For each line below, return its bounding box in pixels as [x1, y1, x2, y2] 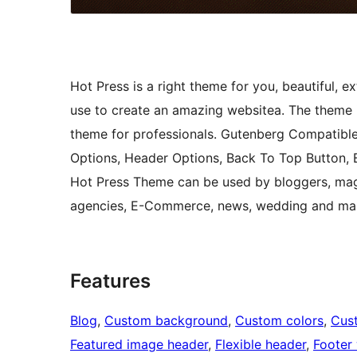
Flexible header [215, 336, 306, 353]
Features [70, 269, 151, 293]
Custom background [104, 312, 228, 329]
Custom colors [235, 312, 324, 329]
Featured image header [70, 336, 208, 353]
